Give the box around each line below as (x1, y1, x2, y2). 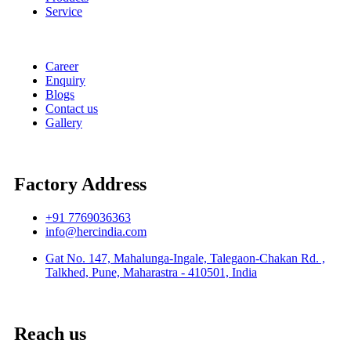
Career (45, 60, 78, 74)
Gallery (45, 116, 82, 130)
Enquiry (45, 74, 85, 88)
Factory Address (14, 174, 147, 195)
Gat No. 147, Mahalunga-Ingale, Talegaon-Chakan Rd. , (45, 251, 325, 265)
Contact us (45, 102, 98, 116)
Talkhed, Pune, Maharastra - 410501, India (45, 265, 257, 279)
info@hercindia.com (45, 224, 147, 238)
